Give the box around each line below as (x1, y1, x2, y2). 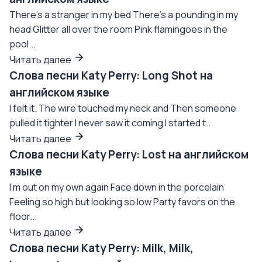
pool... (9, 37, 36, 50)
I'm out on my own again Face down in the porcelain (9, 181, 224, 194)
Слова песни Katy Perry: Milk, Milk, (9, 240, 194, 256)
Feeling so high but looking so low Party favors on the (9, 195, 235, 208)
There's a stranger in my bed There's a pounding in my (9, 8, 238, 21)
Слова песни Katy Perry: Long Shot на (9, 68, 213, 83)
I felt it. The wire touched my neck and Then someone (9, 102, 236, 115)
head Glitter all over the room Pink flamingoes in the (9, 23, 227, 36)
